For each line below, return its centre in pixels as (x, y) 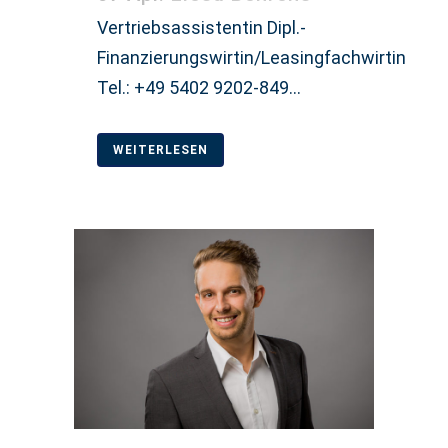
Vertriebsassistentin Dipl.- (201, 27)
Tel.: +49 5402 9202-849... (199, 87)
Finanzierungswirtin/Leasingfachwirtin (251, 57)
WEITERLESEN (160, 149)
